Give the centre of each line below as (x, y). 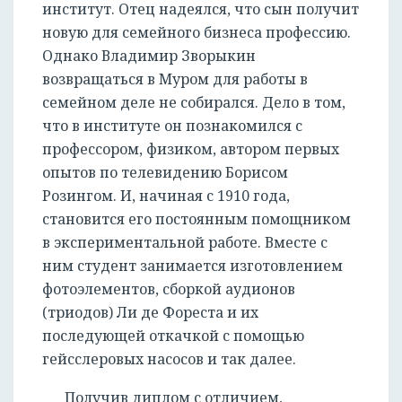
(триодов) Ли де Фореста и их (150, 313)
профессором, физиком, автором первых (191, 149)
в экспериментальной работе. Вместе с (185, 243)
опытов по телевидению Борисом (165, 173)
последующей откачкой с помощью (173, 336)
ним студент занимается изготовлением (192, 266)
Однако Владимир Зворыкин (149, 56)
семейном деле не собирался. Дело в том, (194, 103)
